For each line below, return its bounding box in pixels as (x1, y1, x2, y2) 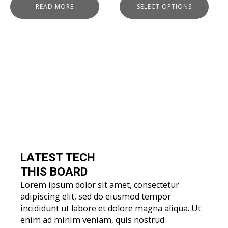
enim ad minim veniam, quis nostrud (20, 214, 164, 225)
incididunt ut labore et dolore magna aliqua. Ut (20, 202, 201, 214)
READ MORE (36, 2, 74, 11)
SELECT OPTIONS (136, 2, 192, 11)
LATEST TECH (20, 150, 95, 164)
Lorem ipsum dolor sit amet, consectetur (20, 179, 179, 190)
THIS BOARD (20, 164, 88, 179)
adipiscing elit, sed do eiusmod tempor (20, 190, 171, 202)
